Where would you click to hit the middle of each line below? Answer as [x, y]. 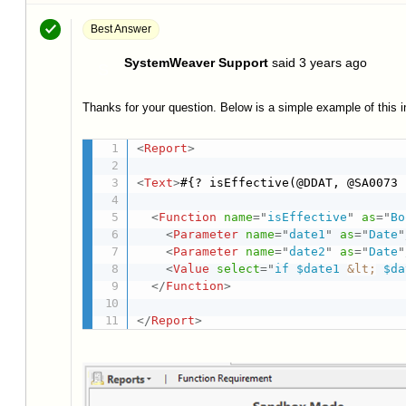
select [239, 268]
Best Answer [121, 29]
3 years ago [333, 63]
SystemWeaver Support [196, 63]
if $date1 [311, 268]
